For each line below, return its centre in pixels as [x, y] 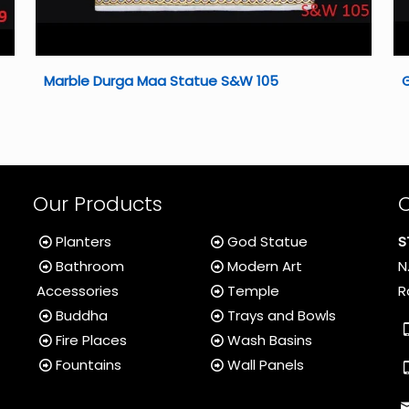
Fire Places [91, 340]
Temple [253, 290]
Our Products [97, 204]
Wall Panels [265, 364]
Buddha [81, 315]
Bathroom [89, 266]
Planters [83, 241]
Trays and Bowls [281, 315]
